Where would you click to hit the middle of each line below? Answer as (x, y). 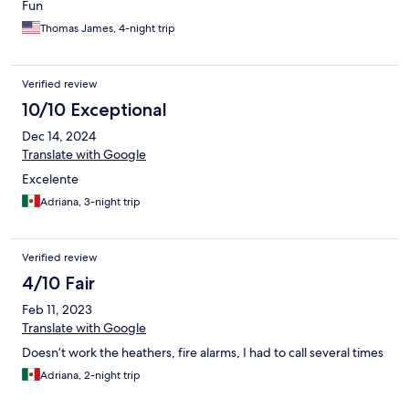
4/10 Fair (58, 283)
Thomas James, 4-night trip (108, 28)
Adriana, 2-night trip (90, 375)
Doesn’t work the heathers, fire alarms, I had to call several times (203, 352)
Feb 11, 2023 (57, 309)
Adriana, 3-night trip (90, 201)
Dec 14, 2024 (59, 136)
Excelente (50, 178)
